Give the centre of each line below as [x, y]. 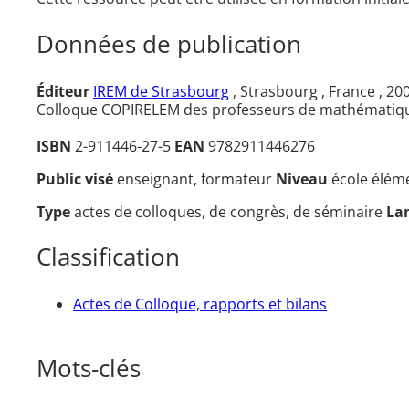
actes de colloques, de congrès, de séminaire [230, 211]
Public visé [77, 178]
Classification [108, 257]
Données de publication [169, 45]
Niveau [304, 178]
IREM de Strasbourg [161, 91]
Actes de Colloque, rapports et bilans [200, 304]
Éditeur [63, 91]
